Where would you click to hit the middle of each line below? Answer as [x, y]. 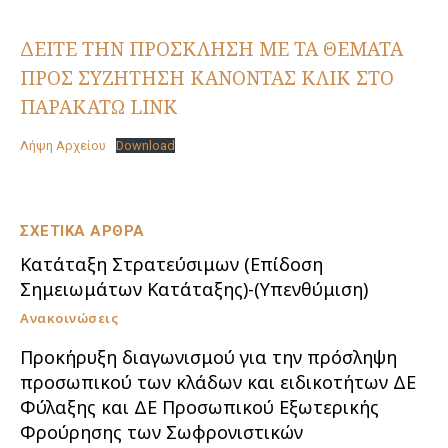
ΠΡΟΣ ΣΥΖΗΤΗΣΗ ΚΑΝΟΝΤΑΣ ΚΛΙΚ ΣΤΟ [207, 77]
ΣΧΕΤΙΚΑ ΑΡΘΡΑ [82, 230]
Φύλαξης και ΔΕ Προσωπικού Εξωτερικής [199, 406]
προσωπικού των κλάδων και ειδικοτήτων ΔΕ [218, 381]
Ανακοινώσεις [69, 317]
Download [145, 145]
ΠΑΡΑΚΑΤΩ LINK [98, 106]
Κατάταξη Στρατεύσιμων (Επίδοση [171, 263]
